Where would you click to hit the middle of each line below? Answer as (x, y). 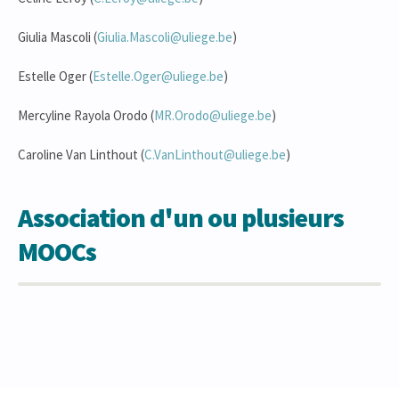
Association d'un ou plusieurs (181, 217)
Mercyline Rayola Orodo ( (86, 115)
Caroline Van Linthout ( (81, 155)
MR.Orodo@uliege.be (213, 115)
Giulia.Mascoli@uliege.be (165, 37)
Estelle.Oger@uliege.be (158, 76)
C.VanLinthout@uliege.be (215, 155)
